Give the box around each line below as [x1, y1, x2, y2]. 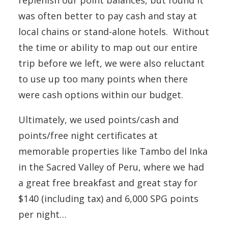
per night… [18, 208, 67, 220]
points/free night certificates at [18, 129, 158, 141]
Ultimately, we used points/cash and [18, 113, 179, 126]
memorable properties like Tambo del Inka [18, 145, 208, 157]
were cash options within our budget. [18, 89, 186, 101]
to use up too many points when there [18, 73, 188, 85]
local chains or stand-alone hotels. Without [18, 25, 209, 38]
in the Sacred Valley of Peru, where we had [18, 161, 204, 173]
